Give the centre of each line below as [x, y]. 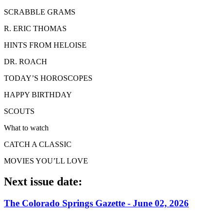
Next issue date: [43, 182]
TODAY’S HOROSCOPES [48, 78]
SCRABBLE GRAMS [40, 12]
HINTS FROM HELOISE [45, 45]
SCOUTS [19, 111]
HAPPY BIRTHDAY [38, 95]
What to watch [26, 128]
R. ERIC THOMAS [35, 29]
